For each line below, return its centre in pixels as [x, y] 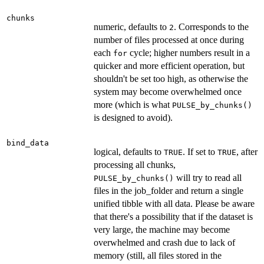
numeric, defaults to [131, 27]
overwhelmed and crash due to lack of [164, 242]
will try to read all [208, 177]
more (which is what [133, 104]
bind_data [28, 143]
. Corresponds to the [211, 27]
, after [247, 151]
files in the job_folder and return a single [169, 190]
